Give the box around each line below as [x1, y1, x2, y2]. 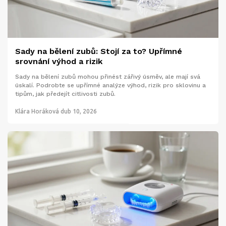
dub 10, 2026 [61, 108, 97, 115]
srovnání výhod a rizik [15, 56, 102, 67]
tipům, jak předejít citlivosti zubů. [15, 90, 116, 98]
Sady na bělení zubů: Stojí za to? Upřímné [15, 46, 182, 56]
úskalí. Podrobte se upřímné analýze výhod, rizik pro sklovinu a [15, 82, 206, 89]
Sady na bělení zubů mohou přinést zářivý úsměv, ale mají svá [15, 73, 200, 81]
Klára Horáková [15, 108, 59, 115]
